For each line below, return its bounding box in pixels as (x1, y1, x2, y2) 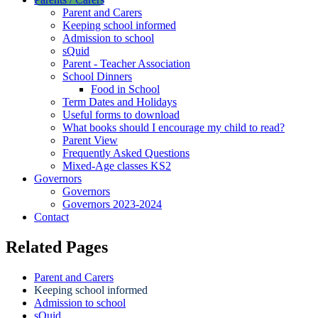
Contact (34, 210, 69, 223)
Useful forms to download (62, 108, 180, 121)
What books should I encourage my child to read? (62, 121, 285, 133)
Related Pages (6, 237, 108, 256)
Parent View (62, 133, 118, 146)
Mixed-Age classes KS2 (62, 159, 171, 172)
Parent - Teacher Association (62, 57, 190, 70)
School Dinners (62, 70, 132, 82)
